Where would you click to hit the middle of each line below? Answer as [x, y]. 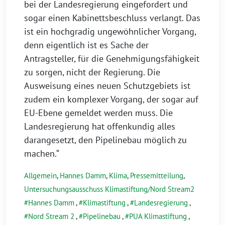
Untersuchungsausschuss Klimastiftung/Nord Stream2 [109, 189]
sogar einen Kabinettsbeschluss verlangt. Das [112, 18]
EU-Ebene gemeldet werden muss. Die [98, 113]
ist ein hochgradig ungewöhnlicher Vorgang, [110, 32]
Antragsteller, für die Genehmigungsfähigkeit [112, 59]
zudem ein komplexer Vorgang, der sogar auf [111, 99]
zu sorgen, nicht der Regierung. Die [92, 72]
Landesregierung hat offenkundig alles [100, 127]
